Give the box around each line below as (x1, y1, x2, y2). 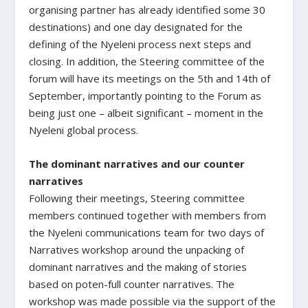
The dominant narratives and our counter (29, 156, 245, 170)
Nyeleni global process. (29, 122, 139, 137)
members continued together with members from (29, 208, 267, 222)
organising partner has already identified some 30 (29, 2, 266, 16)
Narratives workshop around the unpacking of (29, 242, 245, 256)
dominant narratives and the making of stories (29, 259, 247, 274)
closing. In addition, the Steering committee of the (29, 54, 265, 68)
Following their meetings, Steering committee (29, 190, 245, 205)
